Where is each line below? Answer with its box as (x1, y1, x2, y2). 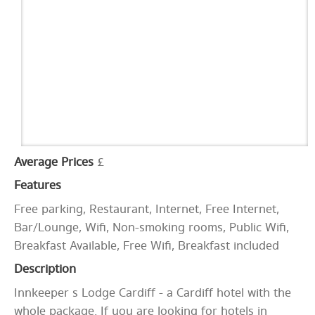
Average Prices (14, 153, 94, 172)
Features (14, 176, 61, 195)
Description (14, 260, 76, 279)
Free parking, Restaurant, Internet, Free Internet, (14, 200, 279, 219)
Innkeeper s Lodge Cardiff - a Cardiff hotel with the (14, 284, 291, 303)
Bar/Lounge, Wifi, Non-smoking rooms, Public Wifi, (14, 219, 289, 238)
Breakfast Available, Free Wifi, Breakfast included (14, 237, 279, 256)
